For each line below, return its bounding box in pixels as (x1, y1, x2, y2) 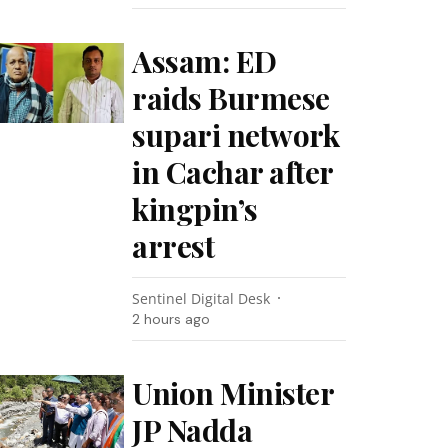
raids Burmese (132, 78, 330, 118)
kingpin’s (132, 189, 258, 229)
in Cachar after (132, 152, 333, 192)
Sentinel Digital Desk (132, 289, 271, 308)
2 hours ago (132, 310, 211, 328)
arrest (132, 226, 215, 266)
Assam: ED (132, 41, 277, 81)
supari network (132, 115, 340, 155)
